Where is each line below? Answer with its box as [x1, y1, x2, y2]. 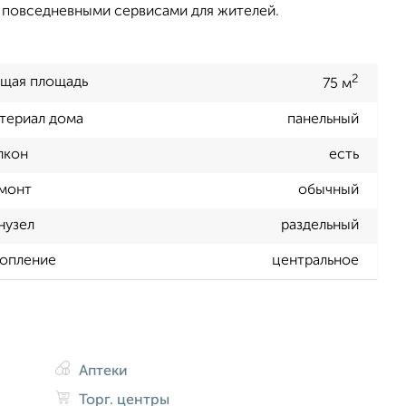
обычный [298, 183, 359, 198]
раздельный [281, 218, 359, 234]
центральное [272, 254, 359, 269]
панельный [287, 112, 359, 128]
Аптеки [75, 363, 129, 379]
